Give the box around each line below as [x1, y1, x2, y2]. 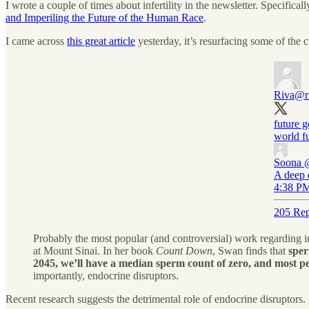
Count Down [156, 244, 212, 257]
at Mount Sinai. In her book [33, 244, 156, 257]
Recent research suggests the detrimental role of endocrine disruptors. [6, 292, 306, 305]
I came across [6, 34, 67, 47]
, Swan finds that [212, 244, 288, 257]
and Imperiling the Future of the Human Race [6, 11, 203, 23]
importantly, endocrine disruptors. [33, 269, 179, 281]
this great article [67, 34, 135, 47]
